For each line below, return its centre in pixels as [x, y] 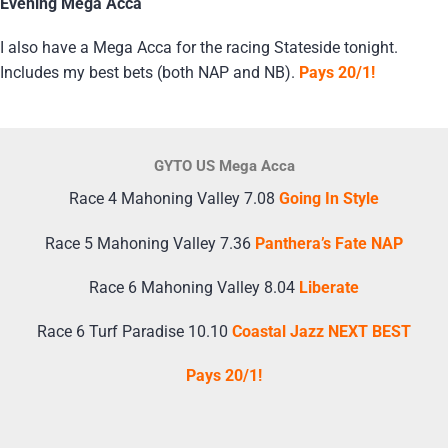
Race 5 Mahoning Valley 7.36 [150, 243]
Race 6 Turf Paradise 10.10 [134, 331]
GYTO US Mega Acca [224, 166]
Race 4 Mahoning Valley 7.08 [174, 199]
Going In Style [329, 199]
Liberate [329, 287]
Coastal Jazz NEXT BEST [321, 331]
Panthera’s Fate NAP [329, 243]
